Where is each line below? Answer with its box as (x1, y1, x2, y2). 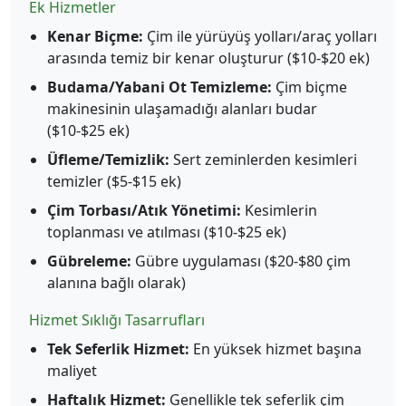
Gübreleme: (47, 251, 131, 271)
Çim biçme (272, 77, 347, 97)
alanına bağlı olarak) (47, 273, 186, 293)
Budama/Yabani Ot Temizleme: (47, 77, 272, 97)
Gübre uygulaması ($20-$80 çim (131, 251, 351, 271)
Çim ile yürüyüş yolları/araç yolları (143, 26, 377, 46)
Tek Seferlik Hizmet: (47, 339, 189, 359)
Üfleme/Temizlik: (47, 150, 169, 169)
